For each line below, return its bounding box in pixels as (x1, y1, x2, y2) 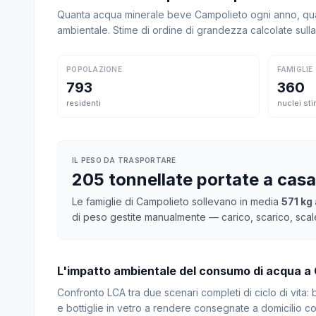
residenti (66, 98, 101, 108)
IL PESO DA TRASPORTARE (72, 156, 176, 164)
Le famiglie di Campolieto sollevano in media (72, 195, 281, 207)
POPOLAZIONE (66, 65, 122, 73)
